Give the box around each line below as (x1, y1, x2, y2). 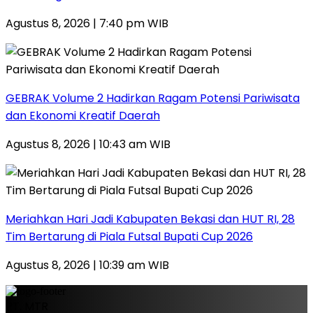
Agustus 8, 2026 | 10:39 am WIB (6, 256, 169, 273)
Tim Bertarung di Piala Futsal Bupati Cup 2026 (6, 228, 253, 245)
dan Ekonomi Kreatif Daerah (6, 107, 160, 124)
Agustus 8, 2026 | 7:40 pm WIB (6, 15, 168, 31)
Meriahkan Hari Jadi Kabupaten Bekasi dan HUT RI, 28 (6, 210, 295, 227)
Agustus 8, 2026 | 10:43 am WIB (6, 136, 170, 152)
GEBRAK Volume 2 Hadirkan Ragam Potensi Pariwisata (6, 89, 300, 106)
